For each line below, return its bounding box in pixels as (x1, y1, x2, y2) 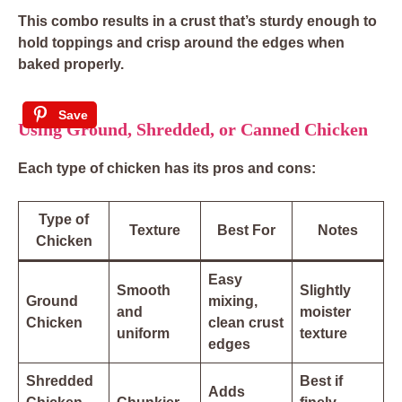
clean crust (208, 315, 284, 331)
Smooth (117, 283, 170, 299)
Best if (300, 373, 343, 389)
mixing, (208, 293, 258, 310)
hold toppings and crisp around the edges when (18, 35, 345, 51)
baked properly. (18, 57, 124, 73)
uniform (117, 326, 170, 342)
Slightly (300, 283, 351, 299)
